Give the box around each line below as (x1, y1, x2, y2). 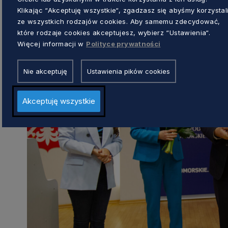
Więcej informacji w (17, 39, 87, 48)
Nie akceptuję (23, 67, 67, 75)
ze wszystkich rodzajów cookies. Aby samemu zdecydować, (17, 17, 220, 25)
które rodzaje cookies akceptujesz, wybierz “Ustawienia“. (17, 28, 211, 37)
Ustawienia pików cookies (87, 67, 170, 75)
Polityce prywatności (86, 39, 161, 48)
